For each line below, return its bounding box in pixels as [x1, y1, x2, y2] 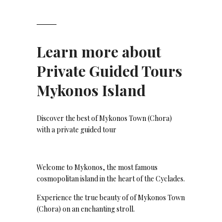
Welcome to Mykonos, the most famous [37, 163, 158, 172]
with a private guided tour [37, 125, 116, 134]
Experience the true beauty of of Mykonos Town [37, 193, 185, 202]
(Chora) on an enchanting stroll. [37, 204, 135, 214]
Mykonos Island [37, 80, 146, 100]
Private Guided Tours [37, 61, 182, 81]
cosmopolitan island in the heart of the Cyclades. [37, 174, 185, 183]
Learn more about [37, 42, 161, 61]
